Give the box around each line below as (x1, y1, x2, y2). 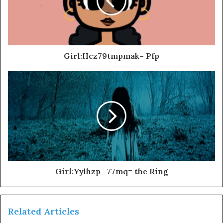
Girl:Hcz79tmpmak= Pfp (64, 50, 159, 61)
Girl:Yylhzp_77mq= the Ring (55, 166, 168, 176)
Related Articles (8, 205, 79, 217)
